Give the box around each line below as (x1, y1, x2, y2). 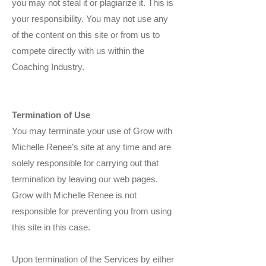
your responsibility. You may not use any (12, 14, 168, 24)
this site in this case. (12, 222, 90, 233)
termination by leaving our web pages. (12, 174, 158, 185)
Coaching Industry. (12, 62, 84, 72)
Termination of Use (12, 110, 90, 121)
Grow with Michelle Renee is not (12, 190, 137, 201)
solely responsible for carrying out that (12, 158, 159, 169)
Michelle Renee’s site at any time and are (12, 142, 171, 153)
